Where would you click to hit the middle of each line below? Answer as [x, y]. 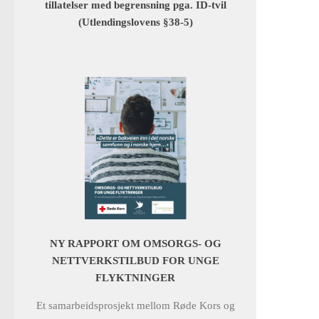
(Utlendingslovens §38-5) [135, 22]
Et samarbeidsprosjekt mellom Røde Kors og [135, 306]
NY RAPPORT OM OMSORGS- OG [135, 244]
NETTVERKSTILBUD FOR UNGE [135, 261]
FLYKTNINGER [135, 278]
